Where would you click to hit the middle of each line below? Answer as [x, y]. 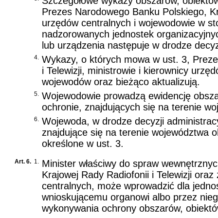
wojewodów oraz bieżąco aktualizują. [121, 82]
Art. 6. [23, 161]
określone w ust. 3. [83, 143]
